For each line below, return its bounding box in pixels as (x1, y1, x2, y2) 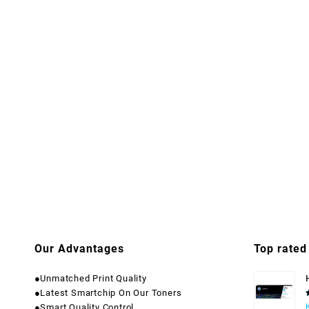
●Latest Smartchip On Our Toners (34, 287, 182, 298)
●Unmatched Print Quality (34, 272, 147, 283)
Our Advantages (34, 241, 124, 255)
